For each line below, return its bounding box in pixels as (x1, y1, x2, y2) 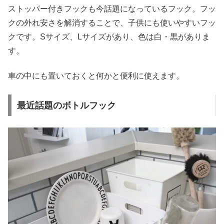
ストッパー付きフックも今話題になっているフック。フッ (8, 4, 216, 13)
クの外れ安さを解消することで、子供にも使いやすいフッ (8, 18, 216, 27)
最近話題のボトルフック (16, 100, 116, 110)
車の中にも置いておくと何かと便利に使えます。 (8, 71, 184, 80)
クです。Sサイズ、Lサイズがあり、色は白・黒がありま (8, 32, 210, 41)
